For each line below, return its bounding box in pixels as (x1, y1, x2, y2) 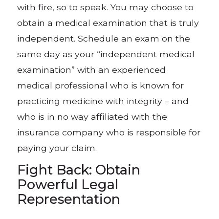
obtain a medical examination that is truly (17, 17, 199, 28)
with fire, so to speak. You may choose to (17, 1, 194, 12)
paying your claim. (17, 142, 97, 153)
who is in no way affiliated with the (17, 111, 168, 122)
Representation (17, 191, 121, 208)
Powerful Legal (17, 176, 119, 193)
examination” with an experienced (17, 64, 166, 75)
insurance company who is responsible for (17, 127, 201, 137)
